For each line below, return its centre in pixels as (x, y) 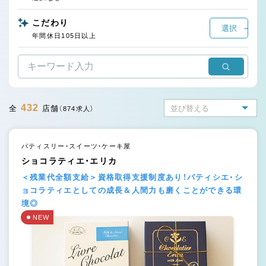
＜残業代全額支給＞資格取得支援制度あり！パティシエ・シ (132, 177)
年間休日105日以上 (64, 36)
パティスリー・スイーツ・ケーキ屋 (76, 146)
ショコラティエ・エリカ (69, 161)
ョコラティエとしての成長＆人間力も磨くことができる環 (132, 190)
